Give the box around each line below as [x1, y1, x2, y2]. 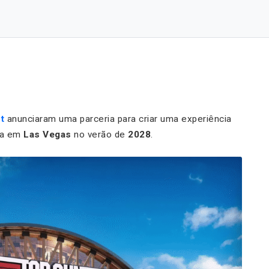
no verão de [71, 128, 128, 140]
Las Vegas [23, 128, 71, 140]
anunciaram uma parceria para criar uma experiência [4, 113, 232, 124]
